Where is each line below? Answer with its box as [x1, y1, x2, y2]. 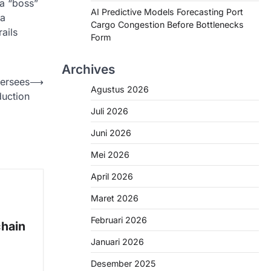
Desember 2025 [91, 258, 155, 269]
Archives [62, 62, 115, 77]
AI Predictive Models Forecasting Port [91, 7, 243, 17]
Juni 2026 [91, 128, 131, 138]
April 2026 [91, 171, 133, 181]
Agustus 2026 [91, 84, 149, 94]
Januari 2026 [91, 237, 144, 247]
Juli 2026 [91, 106, 128, 116]
